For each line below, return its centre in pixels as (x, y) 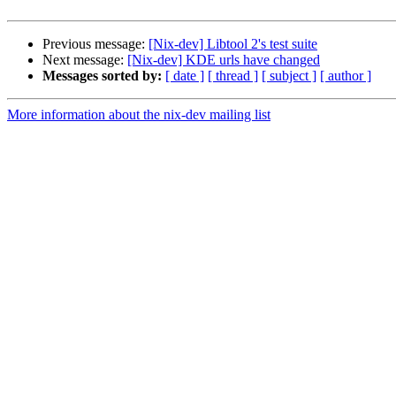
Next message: (85, 60)
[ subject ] (289, 76)
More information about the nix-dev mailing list (139, 115)
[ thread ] (233, 76)
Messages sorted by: (102, 76)
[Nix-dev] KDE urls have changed (224, 60)
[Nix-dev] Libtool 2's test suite (233, 44)
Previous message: (95, 44)
